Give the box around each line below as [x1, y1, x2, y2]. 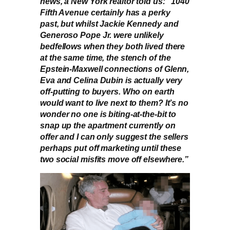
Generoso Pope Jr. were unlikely [40, 30, 164, 40]
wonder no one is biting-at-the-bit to [40, 109, 177, 119]
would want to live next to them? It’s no [40, 98, 188, 107]
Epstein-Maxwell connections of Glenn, [40, 64, 189, 73]
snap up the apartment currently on [40, 120, 176, 130]
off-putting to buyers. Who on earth [40, 86, 175, 96]
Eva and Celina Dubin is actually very [40, 75, 183, 85]
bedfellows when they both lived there [40, 41, 185, 51]
